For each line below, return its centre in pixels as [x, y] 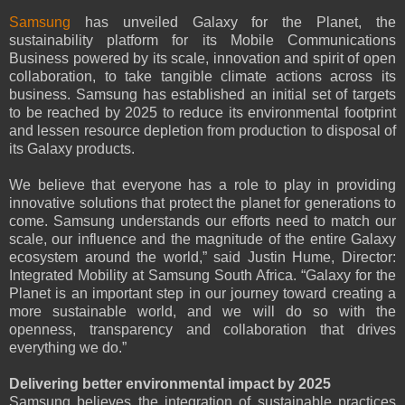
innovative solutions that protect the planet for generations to [202, 203]
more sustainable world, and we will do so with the [202, 312]
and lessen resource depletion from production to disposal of [202, 131]
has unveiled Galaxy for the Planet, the [240, 23]
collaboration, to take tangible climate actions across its [202, 77]
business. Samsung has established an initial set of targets [202, 95]
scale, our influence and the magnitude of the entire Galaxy [202, 240]
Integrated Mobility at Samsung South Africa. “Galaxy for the [202, 276]
